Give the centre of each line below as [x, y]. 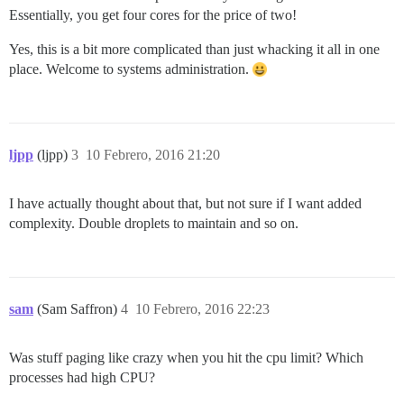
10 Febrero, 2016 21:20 [153, 155]
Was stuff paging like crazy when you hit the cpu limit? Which [186, 358]
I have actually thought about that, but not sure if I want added [185, 204]
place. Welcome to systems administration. [131, 69]
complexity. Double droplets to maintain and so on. [154, 224]
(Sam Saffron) [79, 309]
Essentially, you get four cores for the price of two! [153, 15]
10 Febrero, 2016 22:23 [202, 309]
